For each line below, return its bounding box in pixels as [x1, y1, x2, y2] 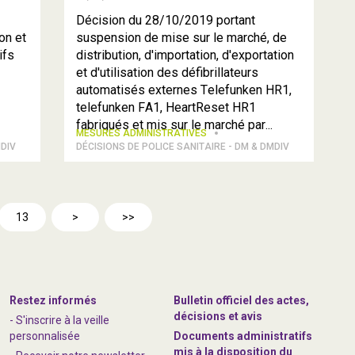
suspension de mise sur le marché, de [76, 30, 288, 45]
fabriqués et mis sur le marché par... [76, 117, 273, 132]
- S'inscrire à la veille [10, 314, 110, 326]
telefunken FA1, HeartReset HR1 [76, 100, 257, 115]
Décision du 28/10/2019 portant [76, 13, 256, 28]
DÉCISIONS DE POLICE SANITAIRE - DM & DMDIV [76, 141, 290, 152]
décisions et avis [174, 310, 263, 323]
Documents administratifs [174, 330, 313, 342]
